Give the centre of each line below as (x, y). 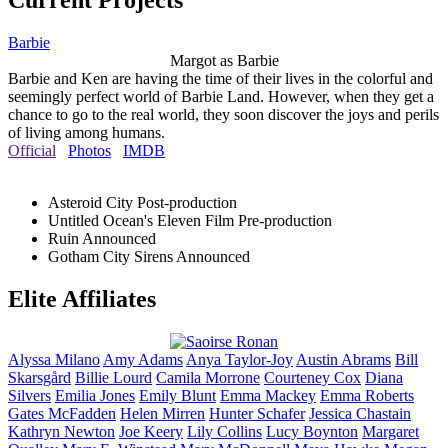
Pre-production (285, 221)
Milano (77, 359)
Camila (180, 377)
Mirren (183, 413)
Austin (318, 359)
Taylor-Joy (259, 359)
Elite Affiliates (82, 299)
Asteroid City (92, 203)
